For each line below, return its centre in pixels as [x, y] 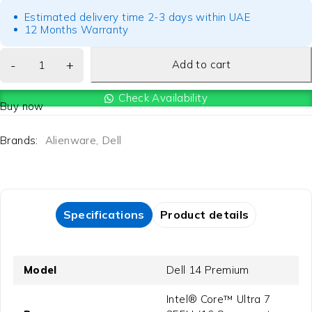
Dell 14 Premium [208, 270]
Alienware [70, 141]
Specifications [104, 215]
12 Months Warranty [77, 30]
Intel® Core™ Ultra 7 [219, 299]
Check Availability [163, 98]
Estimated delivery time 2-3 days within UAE [138, 17]
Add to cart [201, 65]
